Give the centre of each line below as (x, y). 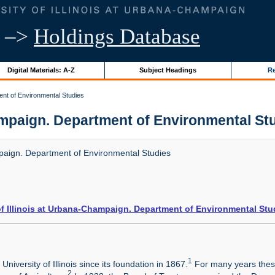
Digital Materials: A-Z (41, 70)
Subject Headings (168, 70)
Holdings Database (117, 37)
